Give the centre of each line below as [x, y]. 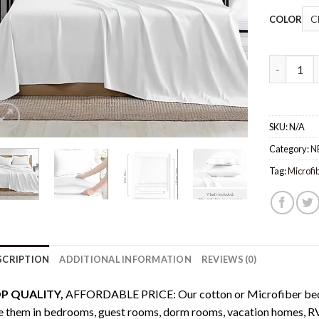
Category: [290, 148]
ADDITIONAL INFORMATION [125, 259]
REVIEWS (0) [229, 259]
